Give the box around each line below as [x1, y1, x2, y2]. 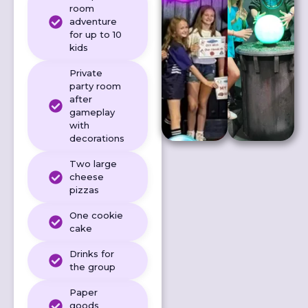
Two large [69, 158, 117, 170]
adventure [69, 16, 117, 27]
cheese [69, 171, 104, 183]
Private [69, 67, 102, 79]
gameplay [69, 107, 115, 118]
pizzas [69, 184, 99, 196]
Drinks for [69, 248, 114, 260]
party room [69, 80, 121, 92]
